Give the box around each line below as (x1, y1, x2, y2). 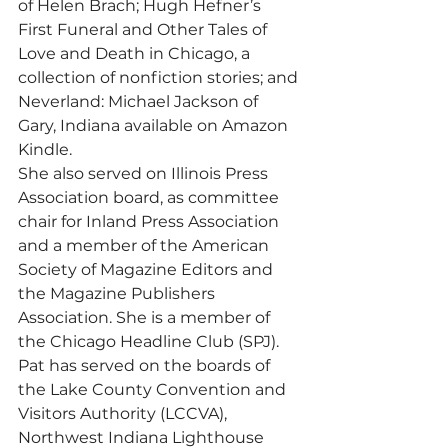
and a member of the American (18, 235, 273, 255)
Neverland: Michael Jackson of (18, 91, 262, 111)
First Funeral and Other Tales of (18, 19, 271, 39)
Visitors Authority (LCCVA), (18, 403, 231, 423)
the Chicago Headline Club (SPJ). (18, 331, 279, 351)
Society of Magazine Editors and (18, 259, 277, 279)
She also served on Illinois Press (18, 163, 272, 183)
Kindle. (18, 139, 72, 159)
